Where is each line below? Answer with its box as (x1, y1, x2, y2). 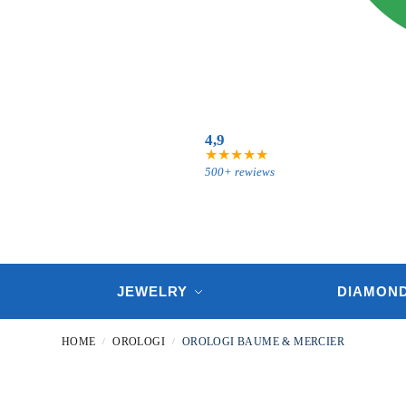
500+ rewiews (205, 165, 275, 179)
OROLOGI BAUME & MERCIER (181, 335, 345, 348)
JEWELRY (117, 284, 188, 299)
